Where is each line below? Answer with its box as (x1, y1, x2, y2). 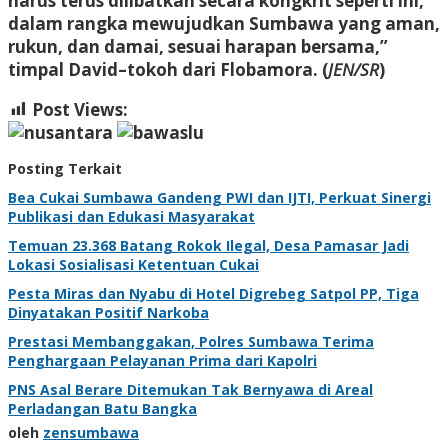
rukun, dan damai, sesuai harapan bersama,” (8, 34, 388, 58)
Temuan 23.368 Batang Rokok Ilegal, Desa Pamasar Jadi (8, 236, 409, 256)
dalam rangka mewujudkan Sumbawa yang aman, (8, 11, 440, 35)
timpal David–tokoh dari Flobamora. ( (8, 57, 328, 81)
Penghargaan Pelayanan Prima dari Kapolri (8, 351, 317, 371)
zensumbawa (43, 423, 139, 443)
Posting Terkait (8, 159, 122, 179)
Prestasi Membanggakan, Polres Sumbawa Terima (8, 332, 374, 352)
